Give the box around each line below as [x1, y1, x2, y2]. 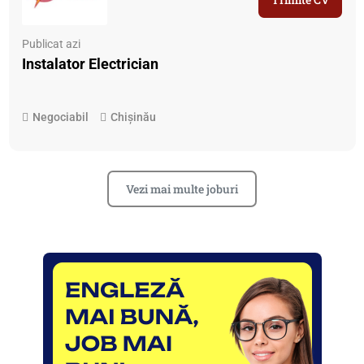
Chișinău [110, 110, 157, 124]
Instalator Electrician [22, 55, 159, 73]
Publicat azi [22, 37, 81, 51]
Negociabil [32, 110, 89, 124]
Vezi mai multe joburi [126, 181, 238, 197]
